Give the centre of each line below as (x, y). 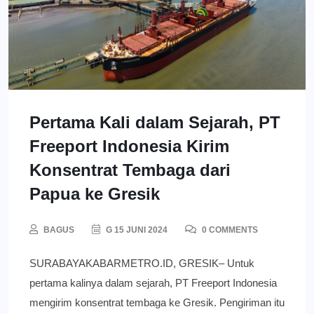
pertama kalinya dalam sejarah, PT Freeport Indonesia (153, 283)
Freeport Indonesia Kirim (129, 146)
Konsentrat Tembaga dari (130, 170)
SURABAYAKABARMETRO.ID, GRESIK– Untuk (142, 264)
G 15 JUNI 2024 (136, 230)
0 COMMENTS (229, 230)
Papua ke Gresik (95, 194)
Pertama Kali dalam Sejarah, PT (155, 123)
